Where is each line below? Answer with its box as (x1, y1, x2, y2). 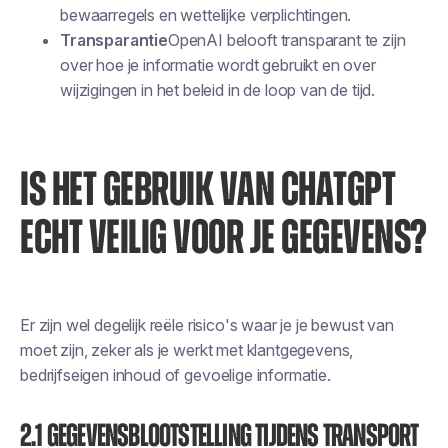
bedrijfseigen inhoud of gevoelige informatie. (20, 365, 331, 385)
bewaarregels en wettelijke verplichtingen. (60, 5, 352, 25)
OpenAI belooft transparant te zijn (167, 30, 406, 50)
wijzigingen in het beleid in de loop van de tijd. (60, 80, 376, 100)
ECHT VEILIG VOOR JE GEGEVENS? (20, 215, 427, 263)
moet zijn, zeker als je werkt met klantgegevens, (20, 340, 354, 360)
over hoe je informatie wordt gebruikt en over (60, 55, 376, 75)
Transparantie (60, 30, 168, 50)
